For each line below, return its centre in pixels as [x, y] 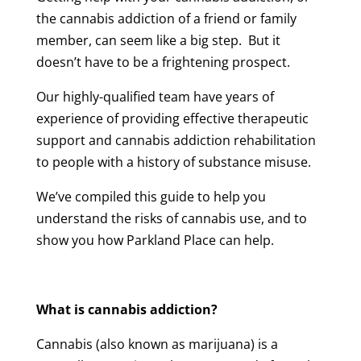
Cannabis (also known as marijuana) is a [157, 344]
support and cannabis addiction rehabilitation [176, 140]
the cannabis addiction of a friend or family [166, 18]
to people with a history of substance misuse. [173, 162]
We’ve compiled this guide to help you [151, 196]
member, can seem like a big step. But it [158, 40]
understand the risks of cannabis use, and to [171, 218]
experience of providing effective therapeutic [172, 118]
